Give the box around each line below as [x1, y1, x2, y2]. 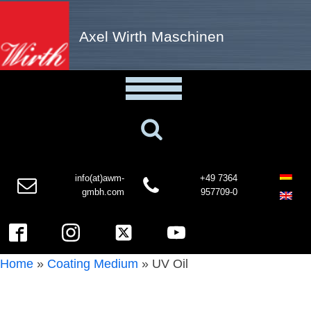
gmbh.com [82, 187, 125, 197]
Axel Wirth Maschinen [79, 28, 224, 44]
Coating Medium [47, 257, 138, 271]
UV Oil [149, 257, 188, 271]
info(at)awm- [75, 173, 125, 183]
